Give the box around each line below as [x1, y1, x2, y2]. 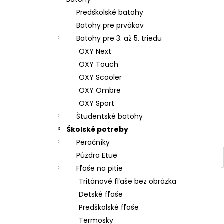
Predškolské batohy [76, 7, 143, 17]
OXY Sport [79, 98, 114, 108]
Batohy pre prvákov [76, 20, 144, 30]
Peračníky [76, 137, 110, 147]
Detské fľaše [79, 189, 123, 199]
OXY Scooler [79, 72, 122, 82]
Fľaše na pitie [76, 163, 123, 173]
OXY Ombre [79, 85, 121, 95]
